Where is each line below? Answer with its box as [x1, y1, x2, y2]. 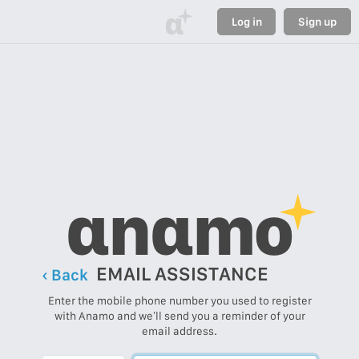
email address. [142, 325, 217, 338]
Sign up [298, 14, 337, 28]
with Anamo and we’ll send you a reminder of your [54, 309, 305, 323]
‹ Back [41, 265, 88, 285]
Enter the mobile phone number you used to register [47, 294, 312, 308]
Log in [231, 14, 262, 28]
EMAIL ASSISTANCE [95, 262, 268, 286]
